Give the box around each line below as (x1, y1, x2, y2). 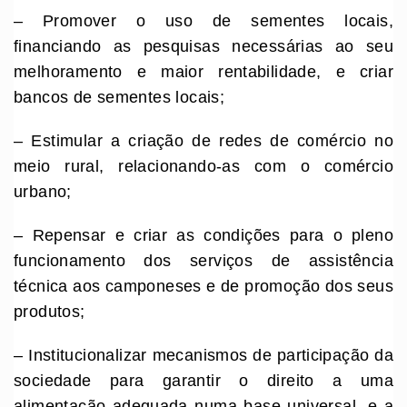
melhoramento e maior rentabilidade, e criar (14, 63, 393, 82)
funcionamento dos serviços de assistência (14, 252, 393, 271)
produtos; (14, 303, 85, 322)
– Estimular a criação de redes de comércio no (14, 132, 393, 151)
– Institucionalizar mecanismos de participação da (14, 346, 393, 365)
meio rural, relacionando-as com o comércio (14, 157, 393, 176)
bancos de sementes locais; (14, 88, 225, 107)
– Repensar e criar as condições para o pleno (14, 226, 393, 245)
